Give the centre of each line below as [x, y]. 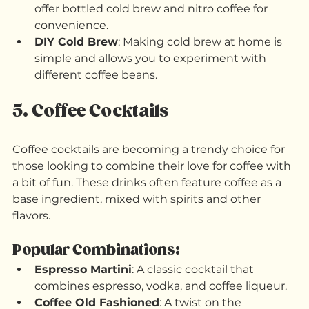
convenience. [71, 67]
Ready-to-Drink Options [104, 34]
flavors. [31, 257]
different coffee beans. [96, 117]
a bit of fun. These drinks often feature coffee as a [148, 224]
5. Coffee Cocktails [91, 153]
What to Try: [56, 15]
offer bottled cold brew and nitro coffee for [152, 50]
